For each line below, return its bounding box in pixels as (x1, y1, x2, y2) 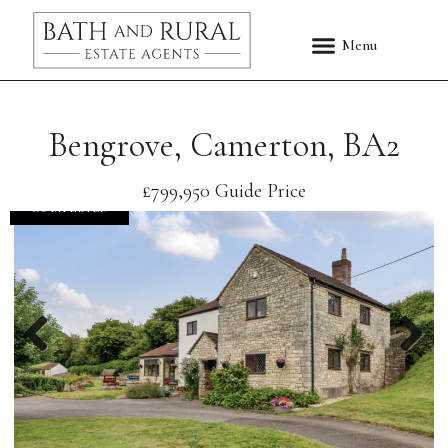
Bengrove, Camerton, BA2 (48, 125, 400, 166)
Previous (24, 350, 160, 401)
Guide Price (215, 179, 306, 203)
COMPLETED (30, 199, 109, 216)
